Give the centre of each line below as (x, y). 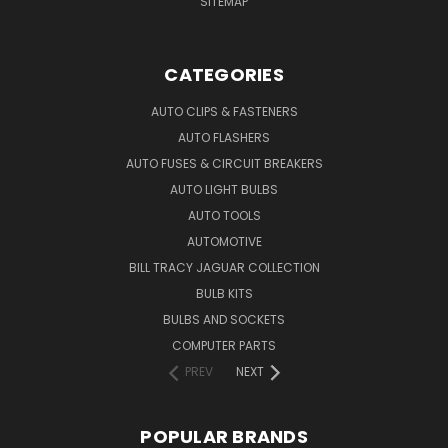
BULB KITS (224, 293)
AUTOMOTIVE (224, 241)
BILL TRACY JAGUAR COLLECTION (224, 267)
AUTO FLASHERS (224, 137)
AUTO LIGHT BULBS (224, 189)
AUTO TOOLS (224, 215)
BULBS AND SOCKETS (224, 319)
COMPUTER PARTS (224, 345)
